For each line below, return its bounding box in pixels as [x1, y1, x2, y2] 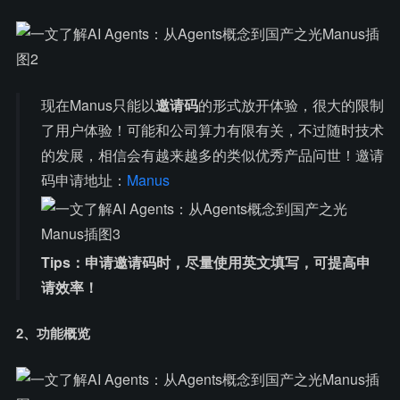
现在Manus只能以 [41, 95, 155, 115]
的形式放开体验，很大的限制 [198, 95, 384, 115]
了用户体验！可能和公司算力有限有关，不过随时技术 [41, 120, 384, 140]
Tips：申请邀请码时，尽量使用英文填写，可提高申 [41, 252, 371, 272]
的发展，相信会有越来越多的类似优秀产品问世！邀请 [41, 145, 384, 165]
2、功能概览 [16, 323, 90, 343]
